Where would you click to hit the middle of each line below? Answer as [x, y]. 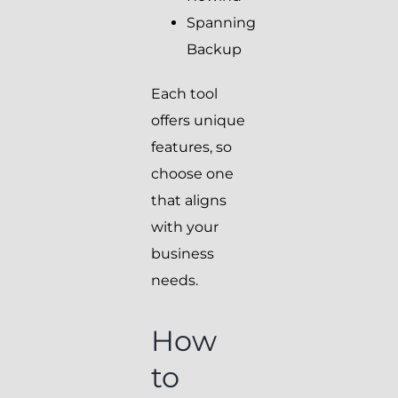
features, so [191, 147]
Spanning [221, 23]
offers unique [198, 121]
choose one [192, 174]
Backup [214, 50]
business [183, 254]
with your [185, 227]
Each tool [184, 94]
